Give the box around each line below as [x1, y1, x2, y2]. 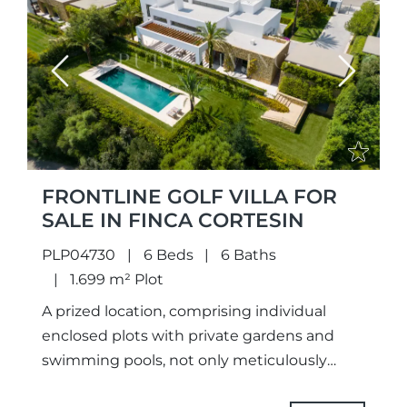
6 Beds [143, 245, 194, 263]
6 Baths [221, 245, 277, 263]
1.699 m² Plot [69, 270, 164, 288]
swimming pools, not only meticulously [42, 351, 327, 369]
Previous [58, 73, 122, 91]
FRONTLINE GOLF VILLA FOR [42, 184, 337, 208]
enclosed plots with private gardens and [42, 326, 334, 344]
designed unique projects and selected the [42, 375, 357, 393]
